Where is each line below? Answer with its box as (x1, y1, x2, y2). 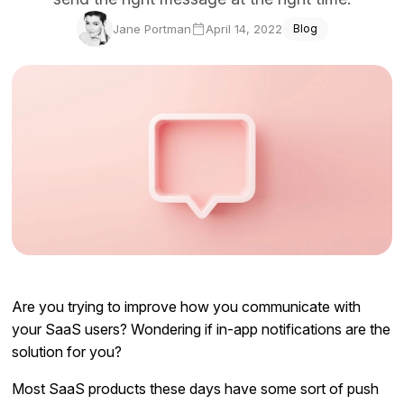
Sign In (179, 54, 225, 73)
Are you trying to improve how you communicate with (12, 297, 362, 316)
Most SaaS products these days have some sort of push (12, 379, 380, 398)
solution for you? (12, 342, 123, 361)
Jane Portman (112, 21, 191, 36)
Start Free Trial (154, 90, 250, 109)
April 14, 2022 (205, 21, 282, 36)
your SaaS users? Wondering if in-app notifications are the (12, 319, 391, 338)
